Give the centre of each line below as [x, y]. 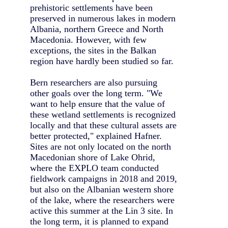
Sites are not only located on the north [101, 147]
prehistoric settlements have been [91, 8]
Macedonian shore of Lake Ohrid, [93, 158]
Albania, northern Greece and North [97, 29]
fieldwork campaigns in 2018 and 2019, [104, 179]
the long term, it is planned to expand [99, 222]
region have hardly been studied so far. [102, 61]
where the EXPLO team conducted [94, 168]
